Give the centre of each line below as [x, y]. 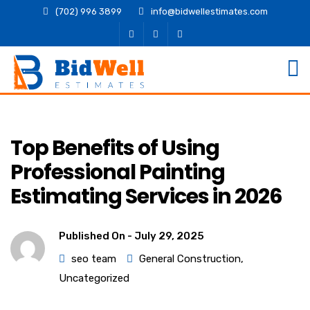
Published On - [97, 236]
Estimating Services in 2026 [146, 197]
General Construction [190, 259]
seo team [94, 259]
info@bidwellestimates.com [209, 11]
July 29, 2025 [169, 236]
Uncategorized [94, 278]
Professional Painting [118, 172]
